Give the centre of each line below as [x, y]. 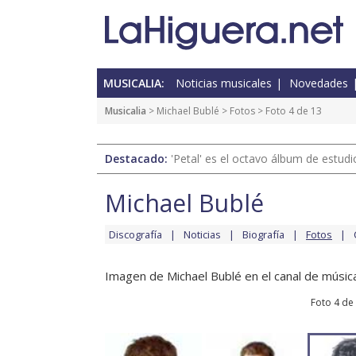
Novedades [319, 83]
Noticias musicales [224, 83]
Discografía [135, 235]
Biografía [263, 235]
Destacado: [138, 159]
